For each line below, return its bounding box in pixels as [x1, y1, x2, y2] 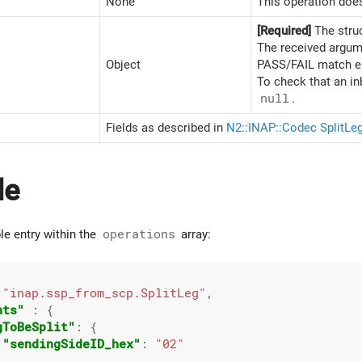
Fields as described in [106, 120, 226, 135]
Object [106, 57, 141, 72]
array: [178, 226, 211, 242]
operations [102, 226, 175, 242]
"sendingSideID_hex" [2, 336, 141, 351]
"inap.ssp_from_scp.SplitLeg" [2, 285, 206, 301]
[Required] [257, 23, 311, 38]
